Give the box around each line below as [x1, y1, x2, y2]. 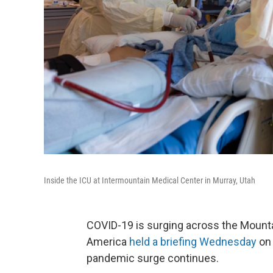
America [87, 235, 129, 248]
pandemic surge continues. [87, 251, 219, 264]
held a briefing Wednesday [129, 235, 257, 248]
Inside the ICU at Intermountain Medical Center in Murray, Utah [44, 175, 255, 185]
